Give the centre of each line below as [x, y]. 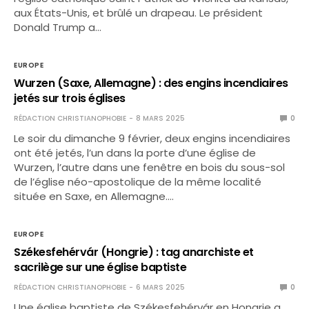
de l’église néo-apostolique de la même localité [138, 182]
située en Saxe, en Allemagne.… [94, 196]
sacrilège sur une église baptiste [100, 267]
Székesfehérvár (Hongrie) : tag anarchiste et [134, 252]
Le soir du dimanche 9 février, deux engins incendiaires [152, 138]
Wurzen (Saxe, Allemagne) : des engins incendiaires [151, 83]
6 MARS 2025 [160, 287]
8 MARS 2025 [160, 118]
